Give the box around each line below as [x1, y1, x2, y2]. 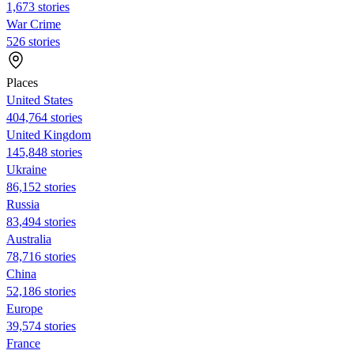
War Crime [6, 17, 61, 31]
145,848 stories [6, 145, 82, 159]
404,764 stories [6, 110, 82, 124]
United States [6, 92, 73, 107]
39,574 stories [6, 318, 76, 333]
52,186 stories [6, 284, 76, 298]
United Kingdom [6, 127, 91, 141]
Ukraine [6, 162, 47, 176]
